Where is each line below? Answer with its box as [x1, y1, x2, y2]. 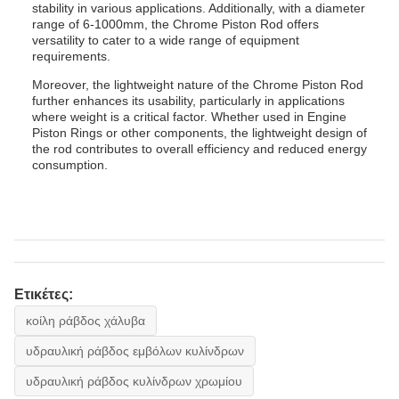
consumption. [32, 158, 108, 172]
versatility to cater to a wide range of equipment [32, 33, 299, 47]
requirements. [32, 49, 110, 63]
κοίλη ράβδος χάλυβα [26, 313, 145, 328]
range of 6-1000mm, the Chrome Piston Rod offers [32, 17, 319, 31]
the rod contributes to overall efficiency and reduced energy [32, 142, 367, 156]
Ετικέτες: [14, 287, 73, 302]
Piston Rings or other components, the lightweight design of [32, 126, 367, 140]
